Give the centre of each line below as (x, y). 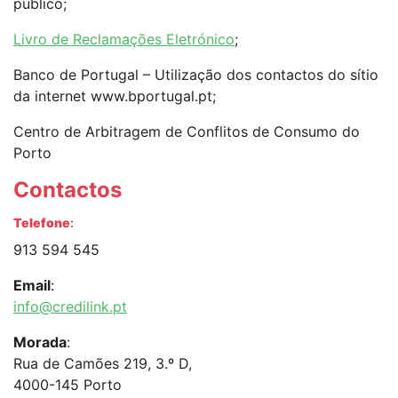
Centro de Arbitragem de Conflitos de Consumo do (187, 131)
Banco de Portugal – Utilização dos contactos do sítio (196, 74)
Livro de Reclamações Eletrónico (124, 39)
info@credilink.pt (70, 306)
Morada (40, 342)
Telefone (42, 222)
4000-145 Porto (68, 384)
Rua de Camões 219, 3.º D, (103, 363)
